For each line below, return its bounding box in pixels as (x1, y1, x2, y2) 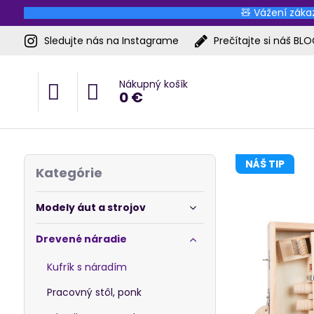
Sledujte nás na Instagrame (43, 33, 179, 48)
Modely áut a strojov (35, 200, 146, 214)
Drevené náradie (35, 232, 127, 246)
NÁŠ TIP (245, 157, 285, 171)
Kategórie (35, 164, 102, 182)
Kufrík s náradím (46, 260, 127, 274)
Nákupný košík (118, 77, 188, 91)
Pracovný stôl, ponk (46, 285, 142, 299)
